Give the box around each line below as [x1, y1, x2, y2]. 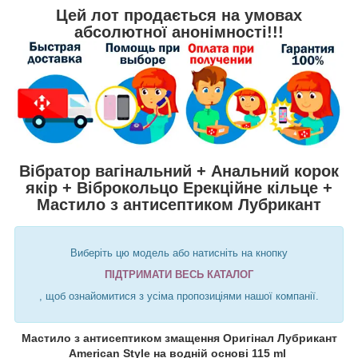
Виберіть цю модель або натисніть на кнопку [70, 247, 288, 260]
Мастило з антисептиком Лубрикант [37, 196, 321, 214]
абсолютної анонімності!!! [74, 22, 284, 41]
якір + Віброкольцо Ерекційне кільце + [26, 179, 332, 197]
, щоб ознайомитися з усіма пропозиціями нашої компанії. [39, 290, 319, 303]
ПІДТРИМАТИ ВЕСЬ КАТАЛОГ [105, 268, 253, 281]
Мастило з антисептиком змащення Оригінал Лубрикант [21, 332, 337, 345]
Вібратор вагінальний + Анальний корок [19, 162, 339, 181]
